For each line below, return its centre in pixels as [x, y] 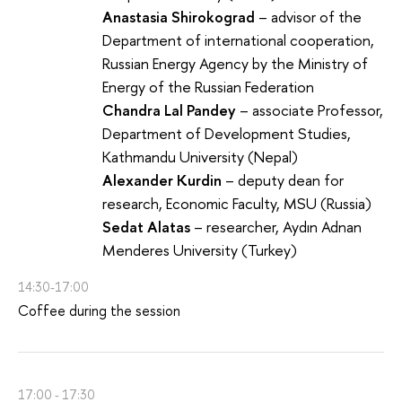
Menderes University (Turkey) [200, 249]
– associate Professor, [310, 109]
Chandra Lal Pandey [169, 109]
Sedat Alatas [146, 226]
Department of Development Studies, [227, 133]
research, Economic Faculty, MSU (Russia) [237, 203]
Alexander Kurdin [164, 179]
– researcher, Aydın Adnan [276, 226]
